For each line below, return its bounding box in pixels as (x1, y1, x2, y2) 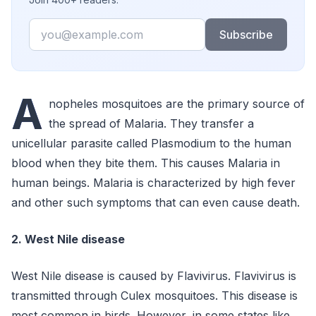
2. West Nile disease (11, 232, 125, 246)
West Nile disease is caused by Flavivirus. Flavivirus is (11, 269, 296, 283)
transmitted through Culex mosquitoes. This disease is (11, 288, 298, 303)
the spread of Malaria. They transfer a (49, 116, 254, 130)
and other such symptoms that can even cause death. (11, 195, 303, 209)
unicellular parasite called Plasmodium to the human (11, 136, 291, 150)
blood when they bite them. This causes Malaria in (11, 156, 280, 170)
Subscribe (219, 28, 273, 42)
